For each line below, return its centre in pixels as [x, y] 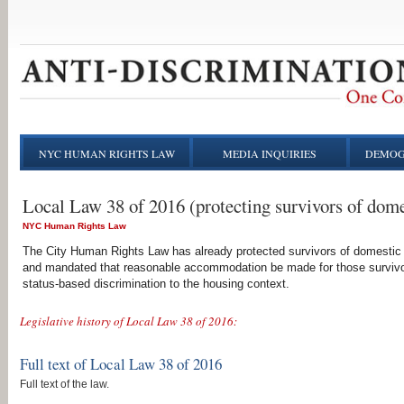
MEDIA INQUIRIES [270, 153]
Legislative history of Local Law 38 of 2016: [129, 321]
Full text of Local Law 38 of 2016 [121, 364]
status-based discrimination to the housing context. [156, 284]
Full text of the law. [64, 384]
